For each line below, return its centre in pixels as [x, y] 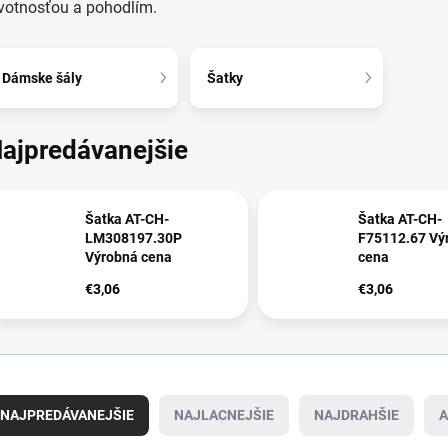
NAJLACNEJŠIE [224, 415]
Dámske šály [42, 77]
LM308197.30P [133, 238]
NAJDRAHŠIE [356, 415]
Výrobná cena [128, 257]
